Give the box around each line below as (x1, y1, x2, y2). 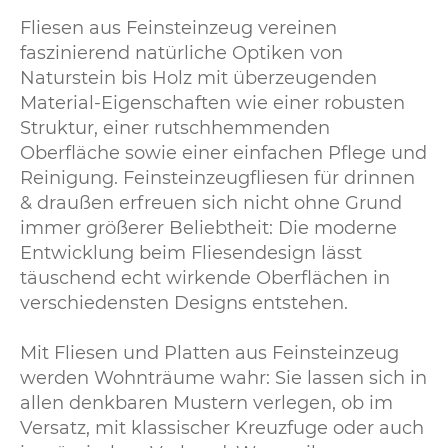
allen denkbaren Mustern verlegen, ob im (20, 392, 393, 415)
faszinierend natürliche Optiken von (20, 42, 343, 65)
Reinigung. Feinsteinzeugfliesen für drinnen (20, 167, 415, 190)
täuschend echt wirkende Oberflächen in (20, 267, 390, 290)
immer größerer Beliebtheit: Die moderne (20, 217, 397, 240)
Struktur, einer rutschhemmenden (20, 117, 330, 140)
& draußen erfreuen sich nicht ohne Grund (20, 192, 402, 215)
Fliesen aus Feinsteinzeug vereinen (20, 17, 337, 40)
